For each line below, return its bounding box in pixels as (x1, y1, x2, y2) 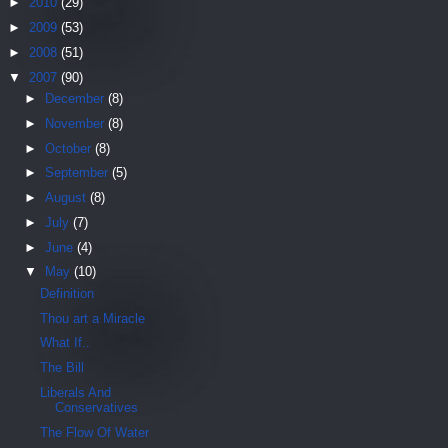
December (44, 91, 108, 107)
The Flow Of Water (40, 424, 150, 440)
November (44, 115, 108, 131)
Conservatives (55, 399, 139, 415)
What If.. (40, 335, 91, 351)
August (44, 190, 90, 206)
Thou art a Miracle (40, 310, 146, 326)
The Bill (40, 360, 85, 376)
